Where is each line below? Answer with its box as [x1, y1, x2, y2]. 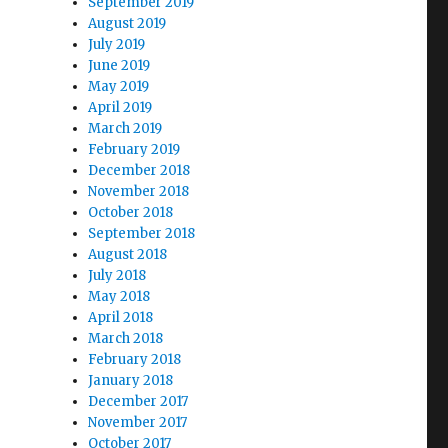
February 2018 [88, 351, 182, 368]
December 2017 [88, 393, 189, 410]
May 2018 [88, 288, 151, 305]
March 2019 [88, 120, 163, 137]
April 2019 [88, 99, 153, 116]
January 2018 [88, 372, 174, 389]
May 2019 [88, 78, 150, 95]
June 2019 [88, 57, 151, 74]
